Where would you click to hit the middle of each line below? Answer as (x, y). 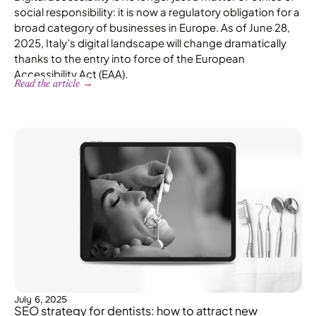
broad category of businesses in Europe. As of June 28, (152, 28)
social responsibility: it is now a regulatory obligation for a (157, 12)
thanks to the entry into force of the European (129, 59)
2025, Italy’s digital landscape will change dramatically (150, 43)
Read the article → (54, 85)
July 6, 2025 (41, 299)
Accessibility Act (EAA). (71, 74)
